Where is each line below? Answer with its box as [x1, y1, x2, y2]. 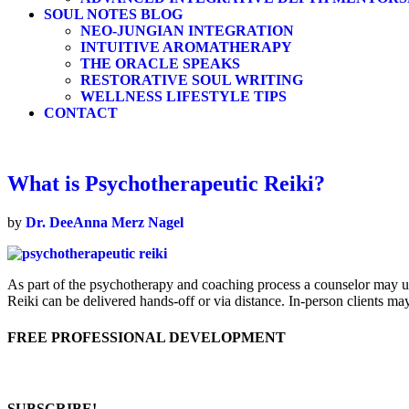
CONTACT [44, 104, 118, 121]
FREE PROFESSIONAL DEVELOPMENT [7, 329, 286, 345]
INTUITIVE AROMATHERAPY [80, 38, 292, 55]
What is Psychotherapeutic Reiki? [7, 172, 325, 196]
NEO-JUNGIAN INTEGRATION [80, 22, 294, 38]
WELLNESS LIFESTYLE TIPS [80, 88, 287, 104]
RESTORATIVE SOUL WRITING [80, 71, 303, 88]
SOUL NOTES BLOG [44, 5, 183, 22]
